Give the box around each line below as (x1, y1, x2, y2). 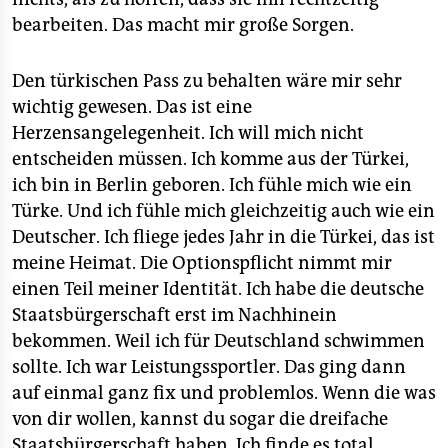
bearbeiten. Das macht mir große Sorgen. (12, 14, 354, 36)
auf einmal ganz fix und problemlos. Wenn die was (12, 382, 436, 404)
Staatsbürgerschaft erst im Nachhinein (12, 304, 337, 326)
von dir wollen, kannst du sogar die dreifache (12, 408, 388, 430)
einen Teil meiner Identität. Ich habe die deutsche (12, 278, 424, 300)
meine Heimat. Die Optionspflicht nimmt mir (12, 252, 392, 274)
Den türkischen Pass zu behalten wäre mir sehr (12, 70, 402, 92)
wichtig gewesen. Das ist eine (12, 96, 252, 118)
